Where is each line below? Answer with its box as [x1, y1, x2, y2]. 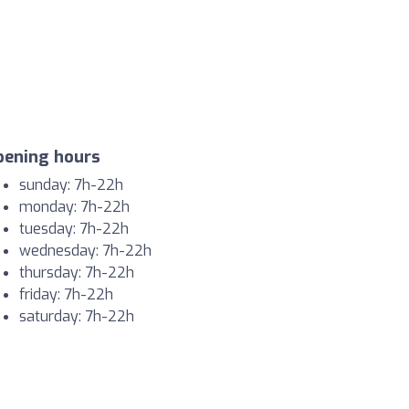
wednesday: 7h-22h [19, 241, 152, 260]
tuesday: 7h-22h [19, 219, 129, 238]
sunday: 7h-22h [19, 175, 123, 194]
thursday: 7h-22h [19, 263, 134, 282]
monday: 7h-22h [19, 197, 130, 216]
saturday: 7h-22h [19, 307, 134, 326]
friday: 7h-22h [19, 285, 113, 304]
